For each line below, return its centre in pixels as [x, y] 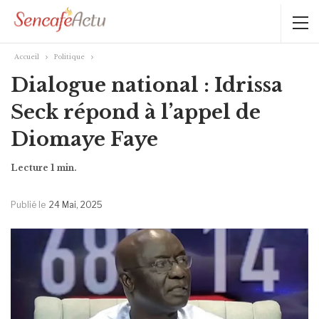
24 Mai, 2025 [76, 204]
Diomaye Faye [84, 139]
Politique [69, 56]
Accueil [27, 56]
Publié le [29, 204]
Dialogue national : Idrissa [147, 85]
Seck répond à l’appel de [136, 112]
